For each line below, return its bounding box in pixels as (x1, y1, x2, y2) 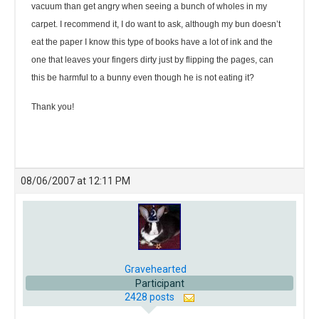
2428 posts (124, 291, 177, 303)
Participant (135, 278, 184, 290)
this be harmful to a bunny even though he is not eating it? (31, 73, 254, 83)
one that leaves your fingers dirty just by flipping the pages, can (31, 55, 273, 65)
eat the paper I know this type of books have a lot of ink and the (31, 37, 273, 47)
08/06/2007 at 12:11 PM (21, 175, 130, 187)
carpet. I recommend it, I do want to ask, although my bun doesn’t (31, 19, 281, 29)
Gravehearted (124, 263, 187, 276)
